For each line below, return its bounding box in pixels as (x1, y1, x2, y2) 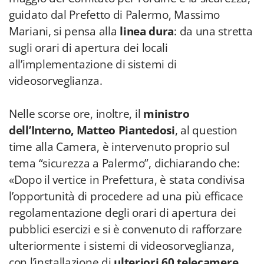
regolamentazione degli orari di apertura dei (9, 205, 236, 220)
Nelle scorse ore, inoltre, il (9, 106, 143, 121)
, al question (174, 123, 237, 138)
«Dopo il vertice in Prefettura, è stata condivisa (9, 172, 245, 187)
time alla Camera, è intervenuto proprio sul (9, 139, 230, 154)
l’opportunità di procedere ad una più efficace (9, 189, 243, 204)
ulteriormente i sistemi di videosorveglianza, (9, 238, 235, 253)
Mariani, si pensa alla (9, 24, 120, 39)
